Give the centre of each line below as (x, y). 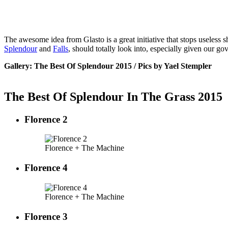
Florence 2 (46, 119)
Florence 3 (46, 216)
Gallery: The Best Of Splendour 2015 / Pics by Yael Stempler (108, 66)
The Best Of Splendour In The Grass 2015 (113, 96)
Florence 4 (46, 168)
